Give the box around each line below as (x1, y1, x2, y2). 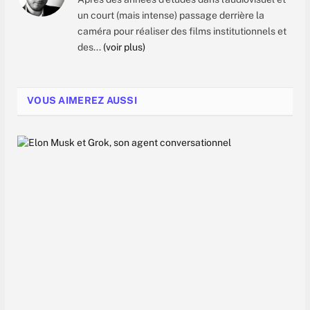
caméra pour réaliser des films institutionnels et (77, 26, 286, 37)
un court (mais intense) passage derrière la (77, 10, 264, 21)
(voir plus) (103, 42, 145, 53)
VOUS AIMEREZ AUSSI (27, 95, 138, 107)
